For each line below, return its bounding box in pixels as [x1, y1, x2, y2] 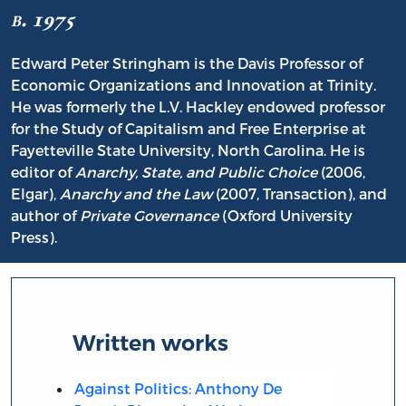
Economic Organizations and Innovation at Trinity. [11, 76, 376, 94]
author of [11, 207, 76, 225]
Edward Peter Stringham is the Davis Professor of [11, 54, 362, 72]
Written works [72, 329, 229, 356]
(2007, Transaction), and [212, 185, 387, 203]
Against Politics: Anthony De [73, 379, 282, 397]
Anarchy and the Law [60, 185, 212, 203]
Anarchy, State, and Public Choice [75, 163, 317, 181]
